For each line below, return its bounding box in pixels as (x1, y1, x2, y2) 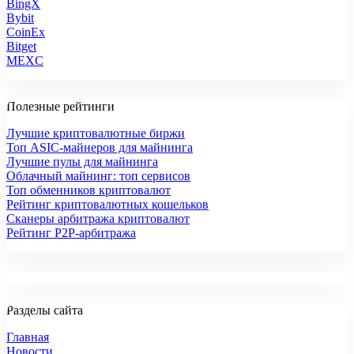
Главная (6, 330, 49, 344)
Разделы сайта (6, 303, 83, 317)
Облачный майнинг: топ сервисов (6, 168, 190, 183)
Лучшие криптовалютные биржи (6, 126, 185, 140)
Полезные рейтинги (6, 99, 115, 113)
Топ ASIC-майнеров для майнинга (6, 140, 193, 154)
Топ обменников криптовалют (6, 183, 171, 197)
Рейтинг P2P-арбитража (6, 225, 136, 239)
